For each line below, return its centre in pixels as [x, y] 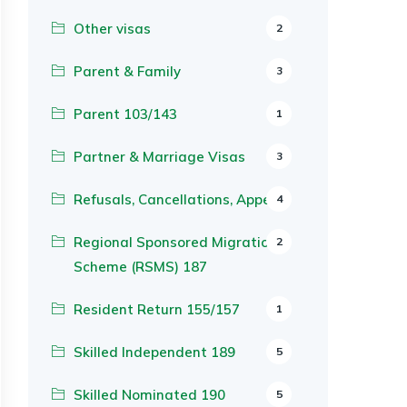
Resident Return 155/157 [157, 309]
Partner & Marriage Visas [159, 157]
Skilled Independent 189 [154, 352]
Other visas [112, 29]
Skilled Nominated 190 [149, 395]
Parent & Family [127, 71]
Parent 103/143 [125, 114]
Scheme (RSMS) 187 [140, 267]
